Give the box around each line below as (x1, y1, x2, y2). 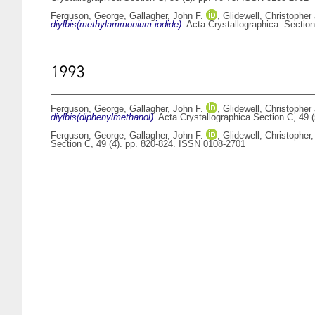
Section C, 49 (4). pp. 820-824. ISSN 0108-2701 (51, 139, 245, 150)
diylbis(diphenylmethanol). (51, 112, 156, 123)
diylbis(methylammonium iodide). (51, 19, 184, 30)
